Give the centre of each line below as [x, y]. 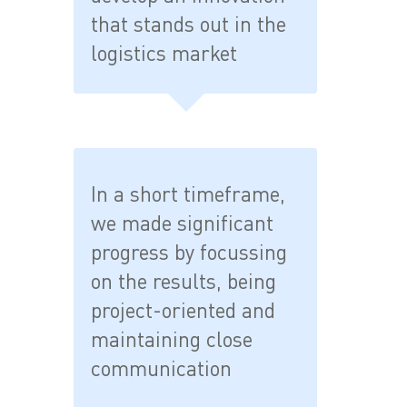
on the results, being [184, 280]
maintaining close [172, 338]
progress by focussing [189, 251]
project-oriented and [184, 309]
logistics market [164, 52]
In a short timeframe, [189, 193]
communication [162, 367]
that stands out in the [189, 23]
